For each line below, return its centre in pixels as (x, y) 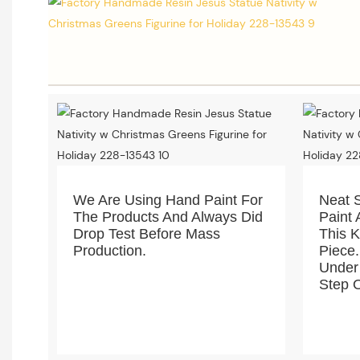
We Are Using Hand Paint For (168, 200)
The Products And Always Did (168, 217)
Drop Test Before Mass (146, 234)
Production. (109, 251)
